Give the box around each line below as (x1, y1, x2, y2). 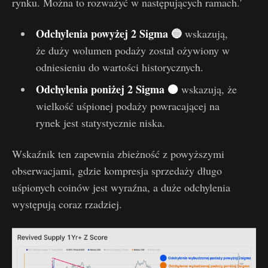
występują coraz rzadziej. (12, 196, 122, 211)
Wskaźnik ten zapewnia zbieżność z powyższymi (12, 146, 224, 161)
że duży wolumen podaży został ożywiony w (35, 42, 230, 57)
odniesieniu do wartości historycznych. (35, 59, 203, 74)
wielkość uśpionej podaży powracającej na (35, 98, 220, 113)
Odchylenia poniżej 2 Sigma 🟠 (35, 81, 178, 97)
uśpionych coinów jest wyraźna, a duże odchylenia (12, 179, 230, 194)
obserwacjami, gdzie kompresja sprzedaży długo (12, 163, 222, 178)
